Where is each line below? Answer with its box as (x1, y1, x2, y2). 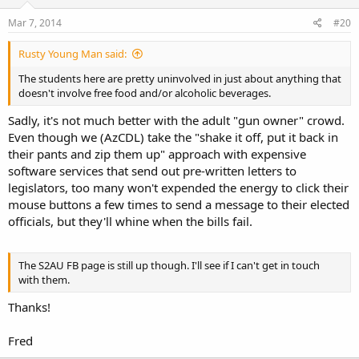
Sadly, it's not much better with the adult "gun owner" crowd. (8, 111, 345, 128)
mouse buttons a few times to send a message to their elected (8, 196, 349, 212)
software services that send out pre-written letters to (8, 162, 296, 179)
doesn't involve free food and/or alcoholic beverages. (18, 86, 271, 100)
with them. (18, 272, 70, 287)
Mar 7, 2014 (8, 16, 62, 30)
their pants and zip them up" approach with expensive (8, 145, 306, 162)
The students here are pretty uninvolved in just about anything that (18, 71, 341, 86)
